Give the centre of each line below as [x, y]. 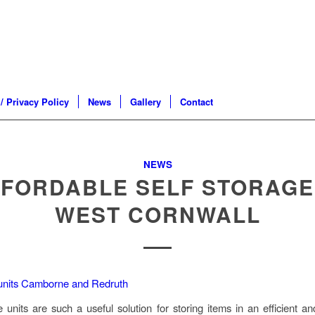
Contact [197, 102]
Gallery [146, 102]
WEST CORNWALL [157, 214]
